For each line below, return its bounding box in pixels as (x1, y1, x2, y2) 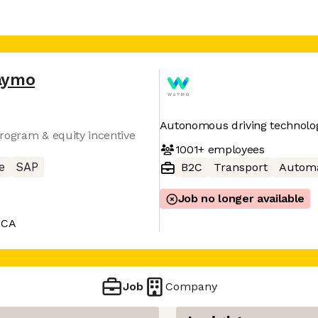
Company (165, 279, 218, 293)
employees (204, 142, 265, 156)
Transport (213, 160, 268, 174)
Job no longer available (177, 192, 305, 205)
